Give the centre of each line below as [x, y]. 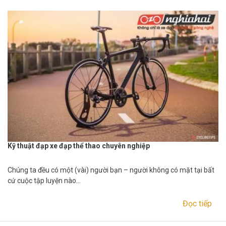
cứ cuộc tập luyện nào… [44, 181]
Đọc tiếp [197, 204]
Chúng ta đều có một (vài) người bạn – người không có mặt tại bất [111, 170]
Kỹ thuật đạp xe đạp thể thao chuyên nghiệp [79, 146]
